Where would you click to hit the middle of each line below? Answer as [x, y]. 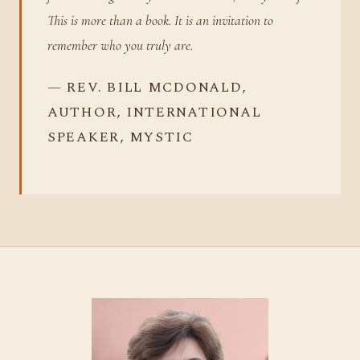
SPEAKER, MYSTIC [121, 138]
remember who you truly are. [120, 45]
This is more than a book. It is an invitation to [160, 20]
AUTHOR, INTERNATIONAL [155, 113]
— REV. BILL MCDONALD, [147, 88]
